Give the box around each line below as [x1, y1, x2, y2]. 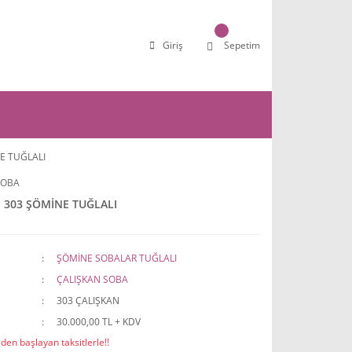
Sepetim [224, 38, 260, 52]
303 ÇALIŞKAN [56, 294, 119, 307]
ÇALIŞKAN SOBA [56, 273, 128, 286]
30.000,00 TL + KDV [56, 315, 141, 328]
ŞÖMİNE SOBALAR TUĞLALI [56, 251, 177, 265]
